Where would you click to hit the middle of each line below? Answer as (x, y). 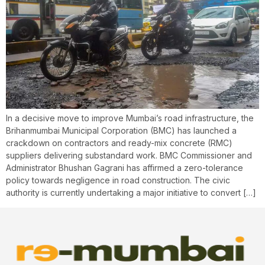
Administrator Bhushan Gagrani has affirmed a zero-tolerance (125, 168)
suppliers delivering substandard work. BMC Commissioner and (129, 156)
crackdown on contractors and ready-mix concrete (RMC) (119, 143)
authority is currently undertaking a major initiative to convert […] (131, 193)
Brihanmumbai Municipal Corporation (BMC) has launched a (121, 131)
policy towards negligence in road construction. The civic (118, 180)
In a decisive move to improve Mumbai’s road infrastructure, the (130, 118)
